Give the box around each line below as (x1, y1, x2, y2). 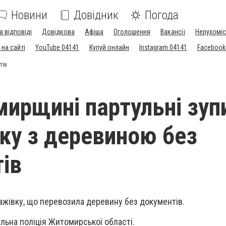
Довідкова (42, 28, 75, 36)
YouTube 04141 (35, 43, 79, 51)
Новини (11, 8, 47, 22)
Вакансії (160, 28, 185, 36)
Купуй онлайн (89, 43, 129, 51)
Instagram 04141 (139, 43, 187, 51)
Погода (145, 8, 179, 22)
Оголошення (114, 28, 150, 36)
